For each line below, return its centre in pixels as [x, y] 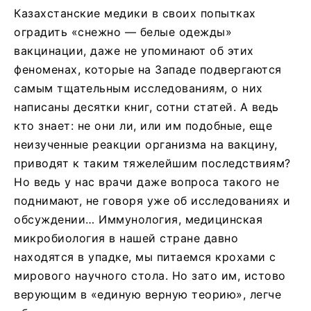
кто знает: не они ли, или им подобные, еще [143, 125]
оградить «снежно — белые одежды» [123, 32]
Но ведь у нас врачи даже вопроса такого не [146, 182]
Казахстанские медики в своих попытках [135, 13]
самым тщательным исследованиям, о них [138, 88]
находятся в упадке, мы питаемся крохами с [145, 257]
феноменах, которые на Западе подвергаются [148, 69]
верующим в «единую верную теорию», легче [148, 294]
